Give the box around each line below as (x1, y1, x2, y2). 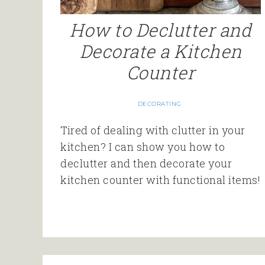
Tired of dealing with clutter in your (60, 122, 245, 137)
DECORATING (137, 99, 182, 108)
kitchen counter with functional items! (60, 172, 260, 187)
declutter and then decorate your (60, 156, 232, 170)
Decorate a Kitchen (79, 39, 242, 63)
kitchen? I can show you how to (60, 139, 225, 154)
